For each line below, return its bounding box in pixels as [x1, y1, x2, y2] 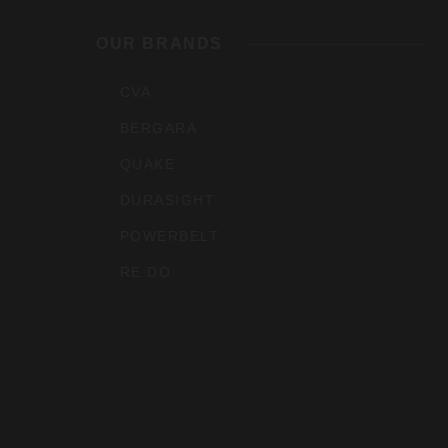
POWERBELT [120, 228, 219, 245]
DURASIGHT [120, 192, 215, 209]
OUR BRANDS [96, 35, 223, 53]
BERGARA [120, 120, 198, 137]
